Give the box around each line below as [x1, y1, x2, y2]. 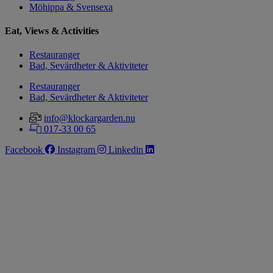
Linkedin [108, 144, 143, 155]
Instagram [57, 144, 95, 155]
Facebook [5, 144, 43, 155]
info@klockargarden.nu [44, 113, 135, 124]
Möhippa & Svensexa [29, 1, 113, 12]
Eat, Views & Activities [5, 26, 99, 37]
